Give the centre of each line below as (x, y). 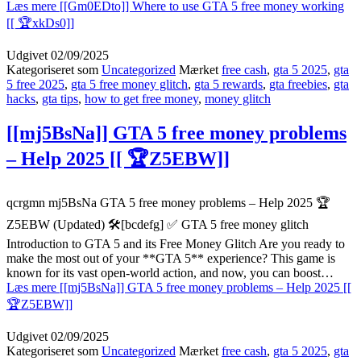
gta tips (60, 98)
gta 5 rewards (228, 84)
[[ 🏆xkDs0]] (40, 23)
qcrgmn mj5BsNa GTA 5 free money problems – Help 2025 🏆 (168, 202)
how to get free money (141, 98)
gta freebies (298, 84)
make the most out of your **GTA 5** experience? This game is (171, 258)
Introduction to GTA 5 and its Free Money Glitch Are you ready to (176, 243)
